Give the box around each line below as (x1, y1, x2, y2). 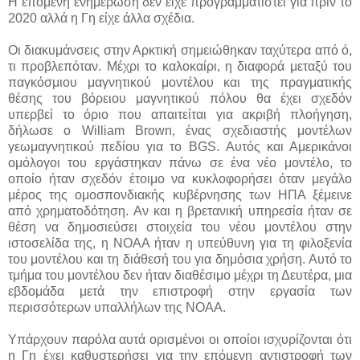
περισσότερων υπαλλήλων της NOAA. (8, 301, 226, 315)
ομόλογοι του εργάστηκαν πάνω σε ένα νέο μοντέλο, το (8, 156, 352, 170)
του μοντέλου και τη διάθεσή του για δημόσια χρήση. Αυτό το (8, 252, 352, 267)
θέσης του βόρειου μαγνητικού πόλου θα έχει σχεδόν (8, 92, 352, 106)
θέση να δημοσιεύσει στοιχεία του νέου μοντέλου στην (8, 220, 352, 235)
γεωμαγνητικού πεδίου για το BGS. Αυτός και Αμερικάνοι (8, 140, 352, 154)
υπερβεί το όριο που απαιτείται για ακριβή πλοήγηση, (8, 108, 352, 122)
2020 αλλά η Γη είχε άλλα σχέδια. (8, 11, 194, 26)
